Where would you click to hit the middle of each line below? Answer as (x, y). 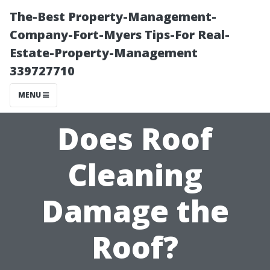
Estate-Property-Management (104, 53)
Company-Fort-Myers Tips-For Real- (120, 35)
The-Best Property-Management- (113, 17)
